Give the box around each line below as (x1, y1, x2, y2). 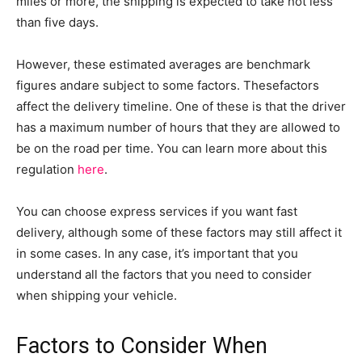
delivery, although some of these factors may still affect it (16, 224, 342, 240)
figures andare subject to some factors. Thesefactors (16, 77, 319, 93)
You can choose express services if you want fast (16, 203, 297, 219)
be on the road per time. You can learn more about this (16, 140, 327, 156)
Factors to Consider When (16, 332, 267, 359)
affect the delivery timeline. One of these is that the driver (16, 98, 346, 114)
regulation (16, 161, 78, 177)
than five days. (16, 14, 99, 30)
